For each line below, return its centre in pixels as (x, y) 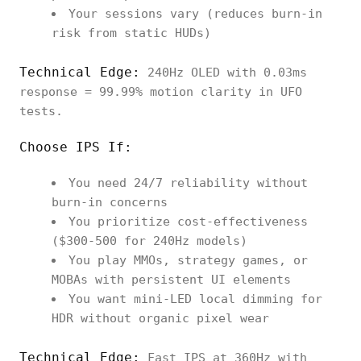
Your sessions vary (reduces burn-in (195, 14)
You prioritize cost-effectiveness (188, 222)
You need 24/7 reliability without (188, 183)
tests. (41, 111)
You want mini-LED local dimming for (195, 299)
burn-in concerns (110, 202)
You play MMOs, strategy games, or (188, 260)
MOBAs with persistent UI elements (171, 280)
